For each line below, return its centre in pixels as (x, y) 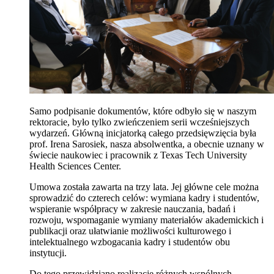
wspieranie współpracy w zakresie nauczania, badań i (132, 209)
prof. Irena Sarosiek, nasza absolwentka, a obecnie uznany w (147, 144)
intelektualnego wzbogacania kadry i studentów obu (130, 242)
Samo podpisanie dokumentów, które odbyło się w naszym (143, 111)
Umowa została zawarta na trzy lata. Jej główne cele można (144, 187)
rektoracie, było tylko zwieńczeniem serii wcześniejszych (139, 122)
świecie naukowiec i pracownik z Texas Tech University (138, 155)
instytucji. (48, 253)
